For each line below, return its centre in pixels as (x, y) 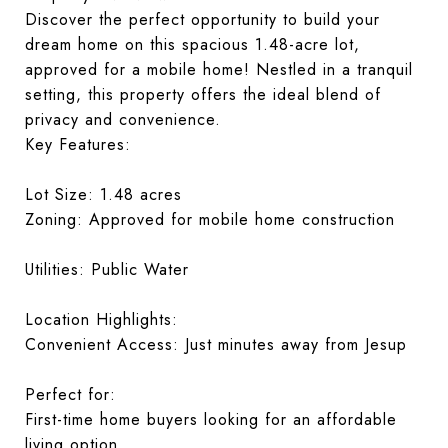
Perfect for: (70, 394)
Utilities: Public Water (107, 269)
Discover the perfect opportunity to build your (202, 19)
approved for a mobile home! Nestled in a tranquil (219, 69)
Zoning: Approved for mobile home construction (210, 219)
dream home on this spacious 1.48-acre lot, (192, 44)
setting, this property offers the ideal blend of (203, 94)
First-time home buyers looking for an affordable (211, 419)
